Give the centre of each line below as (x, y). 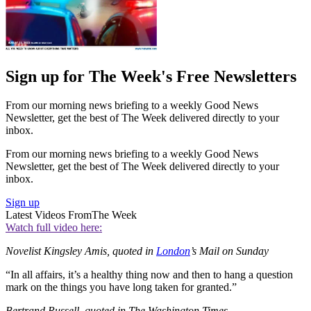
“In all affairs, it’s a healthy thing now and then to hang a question (149, 275)
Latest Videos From (49, 215)
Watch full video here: (54, 228)
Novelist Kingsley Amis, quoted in (81, 251)
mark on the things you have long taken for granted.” (121, 287)
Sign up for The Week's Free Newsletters (151, 76)
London (173, 251)
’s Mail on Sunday (229, 251)
